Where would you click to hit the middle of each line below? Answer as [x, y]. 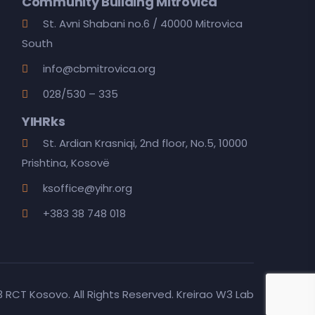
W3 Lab [235, 294]
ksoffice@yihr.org [88, 188]
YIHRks [44, 121]
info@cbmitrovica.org [99, 69]
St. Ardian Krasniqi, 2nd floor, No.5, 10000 [145, 143]
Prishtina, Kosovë [66, 163]
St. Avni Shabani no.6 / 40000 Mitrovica [143, 24]
